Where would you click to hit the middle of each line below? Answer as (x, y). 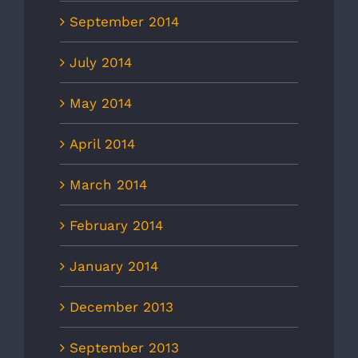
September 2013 (124, 348)
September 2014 (124, 22)
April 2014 (102, 144)
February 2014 (116, 226)
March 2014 (108, 185)
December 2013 (121, 307)
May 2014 (101, 103)
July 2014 (101, 63)
